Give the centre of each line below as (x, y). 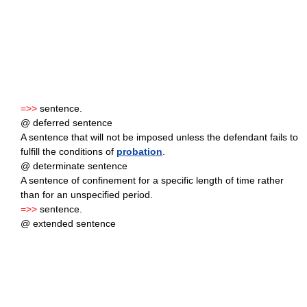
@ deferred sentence (66, 123)
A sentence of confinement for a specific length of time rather (152, 181)
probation (139, 152)
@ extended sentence (68, 224)
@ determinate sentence (74, 166)
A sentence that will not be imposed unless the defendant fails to (159, 137)
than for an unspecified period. (87, 195)
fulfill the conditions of (69, 152)
